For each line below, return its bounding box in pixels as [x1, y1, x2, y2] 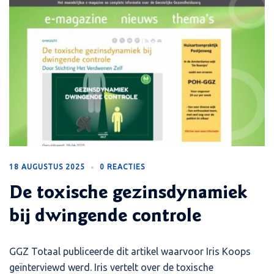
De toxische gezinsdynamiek [9, 184, 247, 204]
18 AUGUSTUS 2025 [9, 163, 85, 171]
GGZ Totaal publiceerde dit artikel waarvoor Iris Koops [9, 246, 251, 257]
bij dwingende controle [9, 207, 201, 228]
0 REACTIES [100, 163, 145, 171]
